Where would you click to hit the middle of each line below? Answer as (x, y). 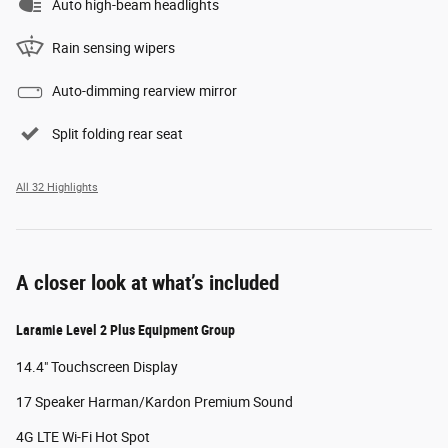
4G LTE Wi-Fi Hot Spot (83, 436)
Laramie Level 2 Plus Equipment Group (125, 329)
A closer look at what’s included (147, 282)
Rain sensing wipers (113, 47)
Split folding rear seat (117, 133)
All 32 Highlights (57, 187)
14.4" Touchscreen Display (97, 366)
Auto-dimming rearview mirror (144, 90)
